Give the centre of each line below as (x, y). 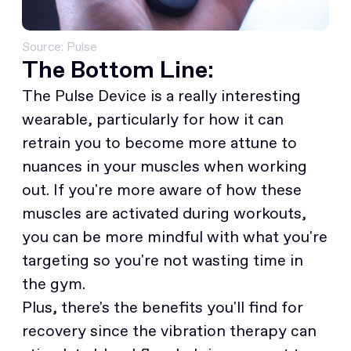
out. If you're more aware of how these (162, 190)
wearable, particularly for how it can (153, 119)
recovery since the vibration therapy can (169, 331)
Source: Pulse (61, 47)
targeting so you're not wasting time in (163, 261)
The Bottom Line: (118, 70)
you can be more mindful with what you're (175, 237)
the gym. (54, 284)
